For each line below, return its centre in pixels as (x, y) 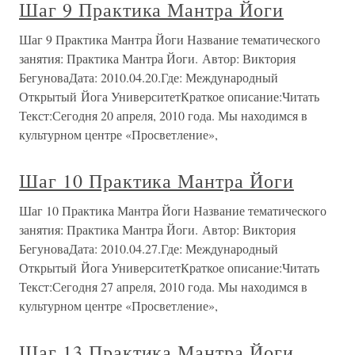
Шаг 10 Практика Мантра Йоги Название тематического (173, 210)
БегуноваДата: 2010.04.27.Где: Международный (149, 248)
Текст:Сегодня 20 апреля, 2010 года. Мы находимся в (163, 115)
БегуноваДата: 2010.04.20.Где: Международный (149, 77)
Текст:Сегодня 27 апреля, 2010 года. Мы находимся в (163, 286)
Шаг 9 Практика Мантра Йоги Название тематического (170, 39)
